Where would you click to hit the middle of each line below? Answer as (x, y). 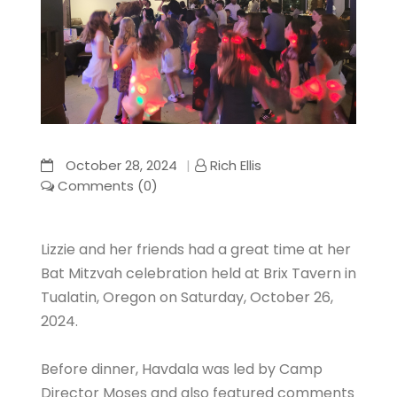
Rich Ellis (234, 165)
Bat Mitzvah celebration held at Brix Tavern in (198, 273)
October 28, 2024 (120, 165)
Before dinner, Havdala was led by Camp (182, 369)
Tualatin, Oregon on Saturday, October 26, (187, 297)
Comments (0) (106, 186)
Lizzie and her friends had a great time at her (196, 249)
